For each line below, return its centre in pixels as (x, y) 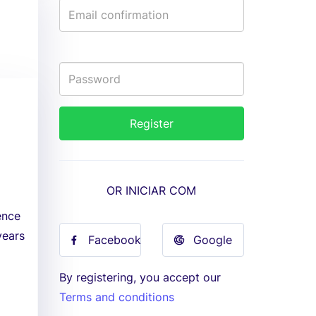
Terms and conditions (116, 297)
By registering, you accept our (140, 277)
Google (213, 240)
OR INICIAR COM (152, 190)
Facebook (114, 240)
